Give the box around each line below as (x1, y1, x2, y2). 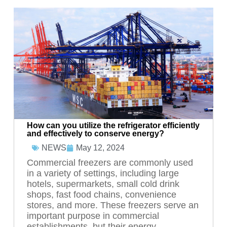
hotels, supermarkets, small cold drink (26, 179, 179, 190)
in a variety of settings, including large (26, 168, 179, 179)
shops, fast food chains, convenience (26, 190, 176, 200)
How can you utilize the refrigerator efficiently (26, 121, 200, 130)
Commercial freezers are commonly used (26, 158, 193, 168)
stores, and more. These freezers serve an (26, 200, 199, 211)
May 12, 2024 (75, 143, 125, 152)
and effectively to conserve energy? (26, 129, 166, 138)
